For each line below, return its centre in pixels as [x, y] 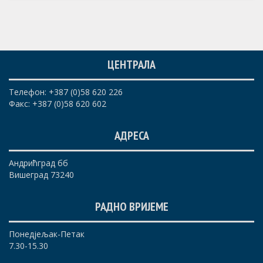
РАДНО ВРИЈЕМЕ [131, 207]
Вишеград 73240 [41, 175]
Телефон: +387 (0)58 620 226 [66, 92]
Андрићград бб [38, 163]
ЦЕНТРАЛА [131, 65]
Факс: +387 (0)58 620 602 [58, 104]
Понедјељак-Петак [47, 234]
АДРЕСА [131, 136]
